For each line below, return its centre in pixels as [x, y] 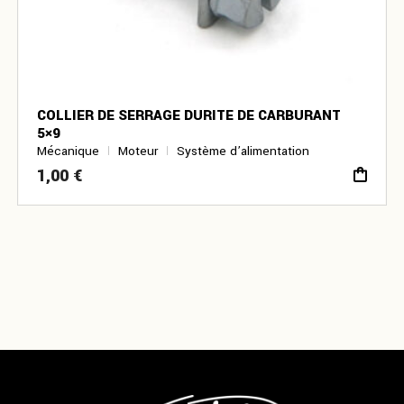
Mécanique [69, 151]
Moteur [138, 151]
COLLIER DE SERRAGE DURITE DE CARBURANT [189, 115]
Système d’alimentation [243, 151]
